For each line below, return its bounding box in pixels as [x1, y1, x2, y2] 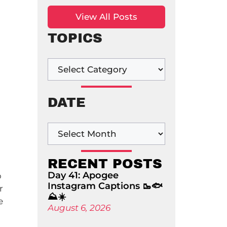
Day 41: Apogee [47, 170, 119, 181]
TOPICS [47, 31, 102, 45]
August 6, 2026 [47, 203, 110, 213]
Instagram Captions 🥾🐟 [47, 180, 163, 192]
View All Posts [75, 12, 137, 22]
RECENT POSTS [47, 157, 162, 171]
